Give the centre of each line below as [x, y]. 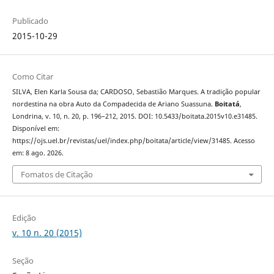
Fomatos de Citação [57, 175]
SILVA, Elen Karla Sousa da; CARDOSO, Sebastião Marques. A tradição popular [136, 91]
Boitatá [227, 104]
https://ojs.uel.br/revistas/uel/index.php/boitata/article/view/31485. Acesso [133, 140]
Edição [24, 218]
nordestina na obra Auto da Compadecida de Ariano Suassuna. [113, 104]
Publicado [30, 20]
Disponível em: [35, 128]
